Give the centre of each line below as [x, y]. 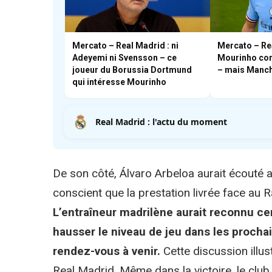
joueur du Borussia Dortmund [132, 70]
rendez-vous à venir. [108, 251]
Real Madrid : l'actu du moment [161, 121]
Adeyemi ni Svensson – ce [124, 57]
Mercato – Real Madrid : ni [125, 45]
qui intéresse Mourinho [119, 82]
